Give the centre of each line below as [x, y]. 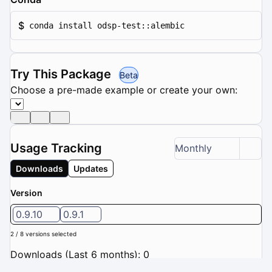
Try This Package [62, 74]
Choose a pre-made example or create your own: [124, 90]
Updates [91, 168]
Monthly [193, 148]
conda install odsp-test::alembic [107, 25]
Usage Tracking [56, 148]
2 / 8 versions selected [43, 233]
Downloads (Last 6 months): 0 [80, 254]
